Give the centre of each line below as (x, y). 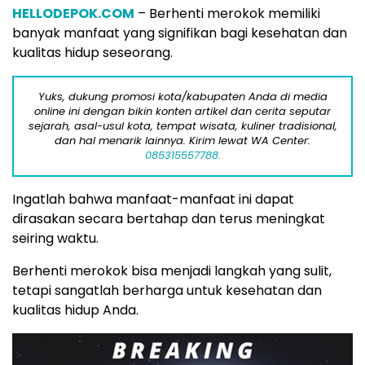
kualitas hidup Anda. (75, 310)
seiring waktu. (55, 238)
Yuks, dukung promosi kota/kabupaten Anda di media (182, 97)
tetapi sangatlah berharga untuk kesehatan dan (167, 290)
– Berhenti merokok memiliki (227, 13)
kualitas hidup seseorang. (92, 53)
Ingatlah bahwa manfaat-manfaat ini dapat (153, 199)
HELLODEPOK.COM (73, 13)
